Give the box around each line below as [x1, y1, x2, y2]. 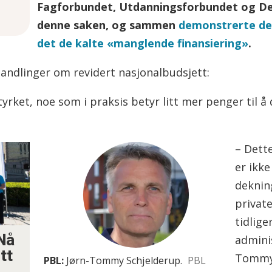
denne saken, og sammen [36, 17, 178, 32]
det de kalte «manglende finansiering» [36, 35, 248, 50]
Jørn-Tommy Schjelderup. [66, 253, 182, 267]
